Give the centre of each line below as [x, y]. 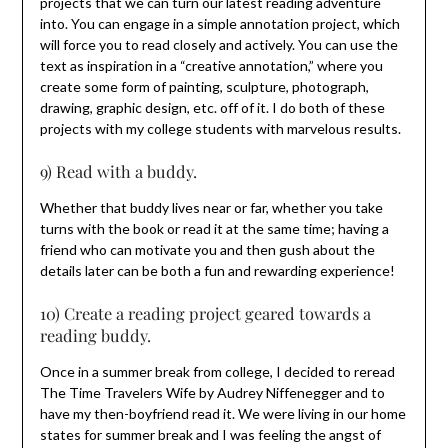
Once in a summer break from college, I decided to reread [217, 371]
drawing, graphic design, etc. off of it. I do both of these [212, 107]
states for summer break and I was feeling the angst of [210, 434]
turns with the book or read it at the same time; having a [214, 228]
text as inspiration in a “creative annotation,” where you [211, 65]
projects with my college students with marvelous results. [220, 128]
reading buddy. [95, 334]
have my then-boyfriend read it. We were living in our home [222, 413]
